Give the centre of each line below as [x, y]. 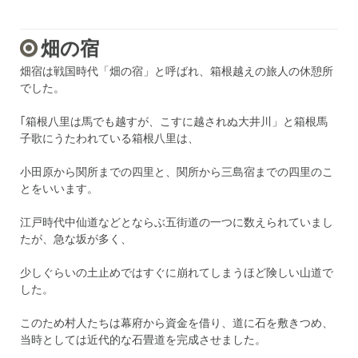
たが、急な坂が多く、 [76, 238]
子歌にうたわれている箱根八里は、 [109, 137]
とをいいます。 [59, 188]
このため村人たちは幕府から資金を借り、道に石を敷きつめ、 [177, 322]
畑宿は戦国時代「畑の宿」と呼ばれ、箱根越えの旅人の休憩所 [177, 70]
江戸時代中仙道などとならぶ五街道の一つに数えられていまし [177, 221]
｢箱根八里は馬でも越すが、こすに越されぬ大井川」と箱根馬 [174, 121]
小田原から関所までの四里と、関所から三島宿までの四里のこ [177, 171]
